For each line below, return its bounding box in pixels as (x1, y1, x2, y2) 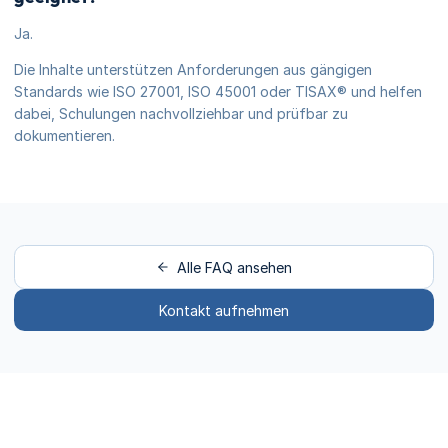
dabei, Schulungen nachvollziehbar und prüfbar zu (14, 105, 348, 122)
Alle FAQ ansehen (177, 258, 292, 276)
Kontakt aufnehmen (159, 301, 289, 319)
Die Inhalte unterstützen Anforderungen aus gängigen (14, 61, 372, 78)
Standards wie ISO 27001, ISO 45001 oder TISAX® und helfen (14, 83, 422, 100)
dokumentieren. (14, 127, 115, 144)
